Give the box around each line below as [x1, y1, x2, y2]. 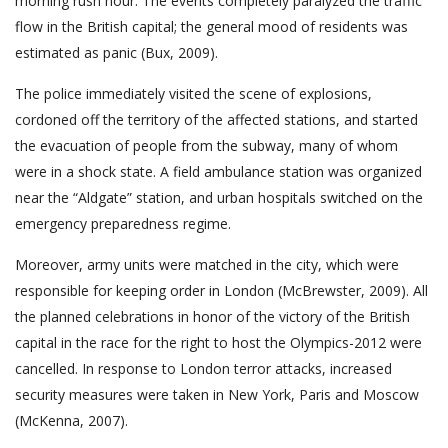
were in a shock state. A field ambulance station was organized [15, 162, 422, 182]
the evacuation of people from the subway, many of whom [15, 136, 398, 156]
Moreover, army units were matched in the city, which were [15, 255, 399, 275]
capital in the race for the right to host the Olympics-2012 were [15, 333, 422, 353]
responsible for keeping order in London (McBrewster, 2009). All [15, 281, 428, 301]
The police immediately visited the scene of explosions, [15, 84, 372, 104]
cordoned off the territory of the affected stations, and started [15, 110, 418, 130]
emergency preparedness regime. [15, 214, 231, 234]
